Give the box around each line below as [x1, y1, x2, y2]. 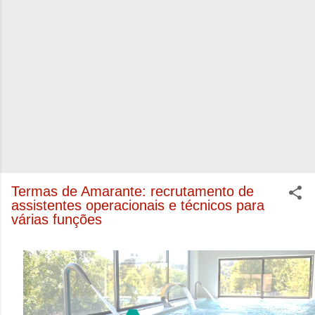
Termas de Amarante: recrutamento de [11, 184, 254, 199]
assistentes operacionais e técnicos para [11, 198, 264, 213]
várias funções [11, 212, 102, 227]
